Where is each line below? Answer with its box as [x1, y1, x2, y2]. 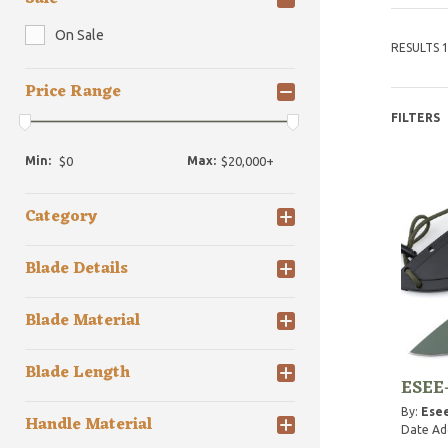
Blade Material [25, 307, 140, 336]
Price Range [25, 78, 121, 106]
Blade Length [25, 359, 130, 388]
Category [25, 203, 97, 232]
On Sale [55, 27, 104, 43]
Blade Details [25, 255, 128, 284]
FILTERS [390, 111, 440, 124]
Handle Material [25, 411, 152, 440]
